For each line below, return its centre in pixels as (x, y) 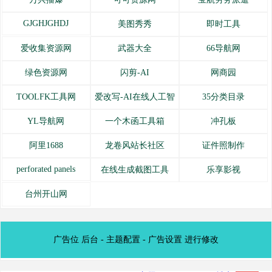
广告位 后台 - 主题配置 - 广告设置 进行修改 (136, 240)
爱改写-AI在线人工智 (134, 97)
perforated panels (46, 169)
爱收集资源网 (46, 48)
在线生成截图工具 (134, 170)
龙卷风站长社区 (134, 145)
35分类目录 (223, 97)
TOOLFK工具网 (46, 97)
